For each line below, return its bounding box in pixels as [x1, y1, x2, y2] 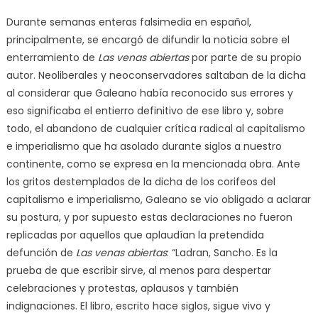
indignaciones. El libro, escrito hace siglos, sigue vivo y [6, 298, 270, 313]
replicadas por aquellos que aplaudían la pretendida [6, 227, 264, 242]
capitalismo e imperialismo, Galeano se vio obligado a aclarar [6, 192, 311, 207]
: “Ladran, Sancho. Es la [166, 245, 278, 260]
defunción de [6, 245, 76, 260]
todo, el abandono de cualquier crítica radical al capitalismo [6, 121, 305, 136]
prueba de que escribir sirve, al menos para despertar [6, 263, 271, 278]
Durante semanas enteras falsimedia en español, [6, 14, 251, 29]
